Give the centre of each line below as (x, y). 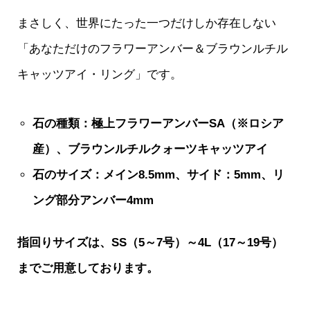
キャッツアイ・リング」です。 (99, 74)
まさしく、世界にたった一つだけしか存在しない (146, 23)
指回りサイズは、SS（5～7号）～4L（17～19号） (150, 242)
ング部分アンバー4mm (93, 200)
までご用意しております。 (88, 268)
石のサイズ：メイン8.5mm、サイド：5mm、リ (158, 174)
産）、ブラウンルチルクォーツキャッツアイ (150, 149)
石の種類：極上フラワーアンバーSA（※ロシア (158, 123)
